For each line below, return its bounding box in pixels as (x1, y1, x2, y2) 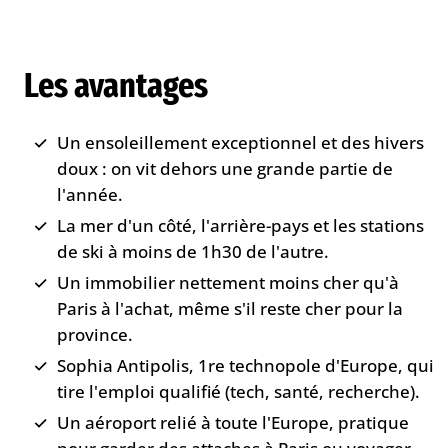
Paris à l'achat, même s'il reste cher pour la (57, 296, 404, 320)
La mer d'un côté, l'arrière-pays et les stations (57, 213, 425, 237)
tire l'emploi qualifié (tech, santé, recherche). (57, 379, 421, 403)
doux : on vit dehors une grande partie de (57, 156, 394, 180)
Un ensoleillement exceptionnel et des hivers (57, 130, 425, 154)
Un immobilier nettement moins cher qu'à (57, 270, 400, 294)
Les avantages (23, 63, 208, 106)
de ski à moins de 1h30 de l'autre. (57, 239, 330, 263)
